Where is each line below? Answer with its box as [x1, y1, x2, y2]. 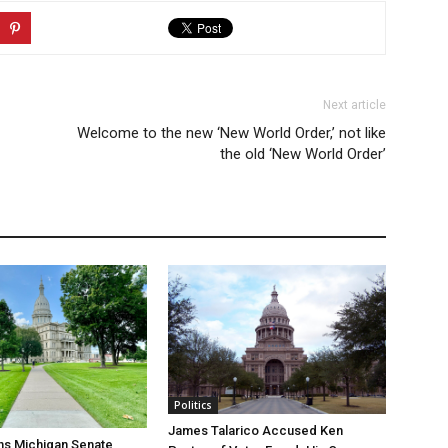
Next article [323, 97, 386, 112]
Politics [174, 397, 212, 412]
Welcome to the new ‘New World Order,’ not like [77, 123, 386, 142]
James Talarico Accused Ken [168, 422, 343, 438]
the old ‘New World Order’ [220, 144, 386, 163]
